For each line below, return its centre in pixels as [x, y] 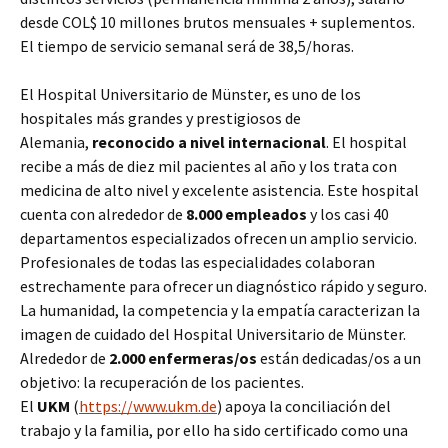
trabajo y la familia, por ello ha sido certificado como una [214, 430]
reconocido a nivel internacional [209, 142]
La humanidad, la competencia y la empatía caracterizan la [220, 310]
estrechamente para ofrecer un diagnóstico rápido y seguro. [223, 286]
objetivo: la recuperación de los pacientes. [162, 382]
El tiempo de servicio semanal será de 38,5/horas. [187, 46]
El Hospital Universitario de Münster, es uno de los [190, 94]
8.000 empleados [248, 214]
